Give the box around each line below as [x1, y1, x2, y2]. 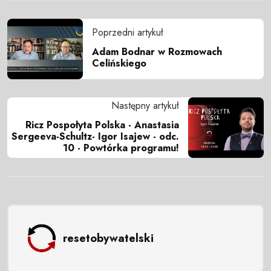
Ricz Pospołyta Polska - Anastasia [25, 117, 179, 132]
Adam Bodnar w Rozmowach [92, 44, 222, 59]
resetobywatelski [62, 230, 154, 246]
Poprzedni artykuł [92, 25, 163, 39]
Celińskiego [92, 56, 146, 70]
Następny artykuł [111, 98, 179, 113]
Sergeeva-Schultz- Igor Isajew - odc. [11, 129, 179, 143]
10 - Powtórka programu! [63, 140, 179, 155]
